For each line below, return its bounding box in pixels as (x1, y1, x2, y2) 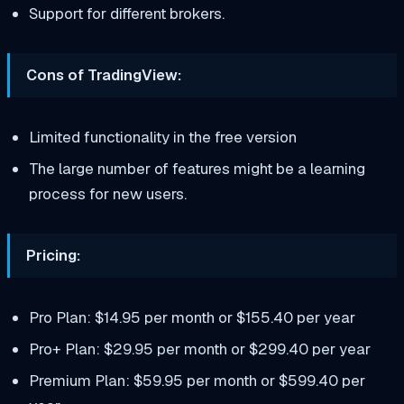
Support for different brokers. (28, 4, 225, 24)
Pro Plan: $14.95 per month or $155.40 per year (28, 307, 355, 327)
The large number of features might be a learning (28, 158, 365, 179)
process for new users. (28, 183, 187, 204)
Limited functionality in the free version (28, 127, 297, 148)
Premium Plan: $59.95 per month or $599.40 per (28, 370, 365, 390)
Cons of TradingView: (26, 65, 183, 86)
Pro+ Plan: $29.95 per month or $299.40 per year (28, 338, 371, 359)
